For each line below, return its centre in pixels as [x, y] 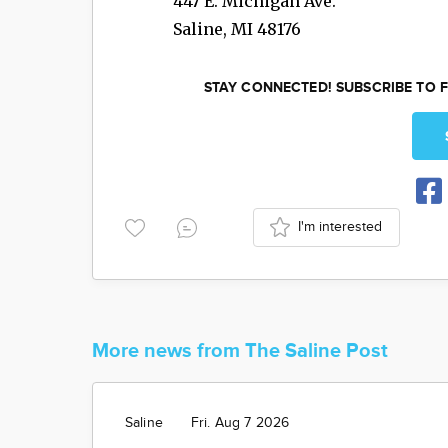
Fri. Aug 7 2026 [240, 422]
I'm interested [340, 226]
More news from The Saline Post [240, 350]
